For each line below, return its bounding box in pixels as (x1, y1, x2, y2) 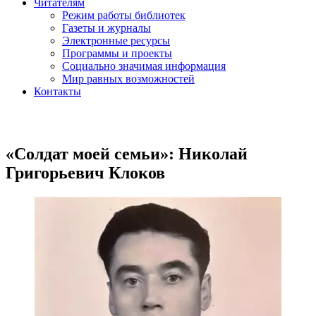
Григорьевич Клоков (6, 163, 165, 182)
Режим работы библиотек (62, 9, 186, 21)
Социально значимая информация (62, 60, 226, 72)
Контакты (34, 85, 81, 97)
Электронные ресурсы (62, 35, 170, 47)
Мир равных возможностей (62, 73, 195, 85)
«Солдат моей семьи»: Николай (6, 144, 248, 163)
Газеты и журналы (62, 22, 151, 34)
